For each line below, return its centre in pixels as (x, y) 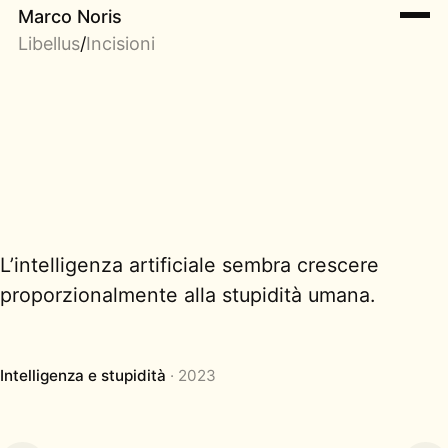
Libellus (49, 43)
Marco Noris (70, 16)
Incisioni (120, 43)
